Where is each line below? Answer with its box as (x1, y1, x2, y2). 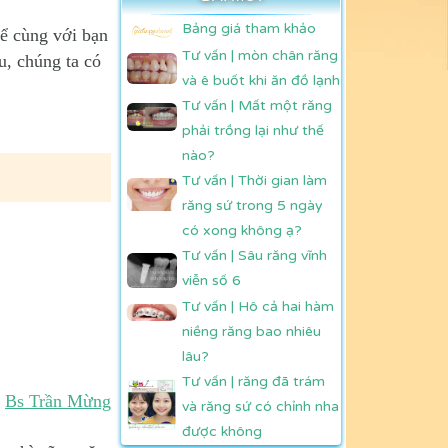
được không (182, 422, 262, 440)
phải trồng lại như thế (182, 121, 324, 139)
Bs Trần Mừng (5, 390, 111, 411)
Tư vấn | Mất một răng (182, 96, 332, 114)
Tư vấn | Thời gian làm (182, 171, 327, 189)
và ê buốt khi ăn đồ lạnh (182, 71, 340, 89)
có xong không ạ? (182, 221, 302, 239)
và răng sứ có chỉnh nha (182, 397, 339, 415)
